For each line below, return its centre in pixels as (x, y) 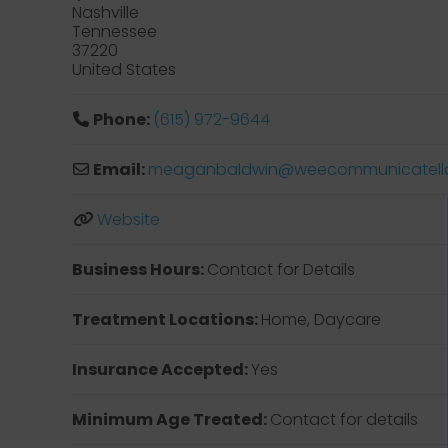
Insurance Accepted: (162, 369)
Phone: (122, 119)
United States (124, 69)
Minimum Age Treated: (171, 419)
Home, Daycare (321, 319)
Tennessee (114, 31)
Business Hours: (140, 269)
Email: (120, 169)
